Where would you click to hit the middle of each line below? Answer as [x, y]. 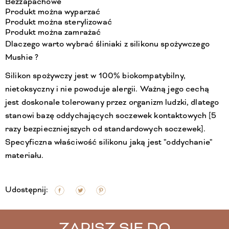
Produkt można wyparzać [53, 12]
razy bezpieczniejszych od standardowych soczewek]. [106, 129]
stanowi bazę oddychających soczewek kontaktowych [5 [111, 116]
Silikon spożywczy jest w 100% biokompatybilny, [95, 76]
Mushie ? [22, 58]
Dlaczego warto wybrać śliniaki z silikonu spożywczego [107, 44]
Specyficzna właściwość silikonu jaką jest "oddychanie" [109, 142]
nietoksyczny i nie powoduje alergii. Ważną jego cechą [107, 89]
